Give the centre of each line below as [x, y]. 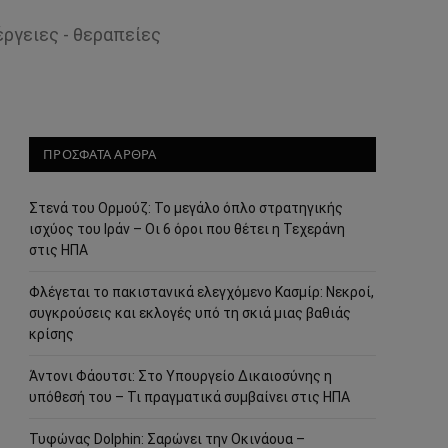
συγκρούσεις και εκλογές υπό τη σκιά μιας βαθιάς [190, 313]
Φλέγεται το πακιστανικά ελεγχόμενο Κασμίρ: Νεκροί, [201, 292]
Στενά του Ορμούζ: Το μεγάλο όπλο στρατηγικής [186, 208]
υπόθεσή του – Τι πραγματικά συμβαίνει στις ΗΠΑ [189, 397]
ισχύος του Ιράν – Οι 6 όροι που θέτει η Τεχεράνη [187, 229]
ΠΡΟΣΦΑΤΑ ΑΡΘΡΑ [100, 154]
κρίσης [51, 334]
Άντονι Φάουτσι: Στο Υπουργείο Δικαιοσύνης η [180, 376]
